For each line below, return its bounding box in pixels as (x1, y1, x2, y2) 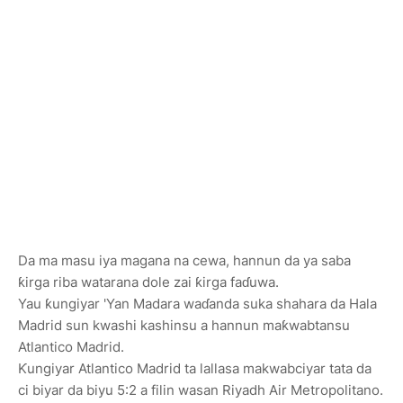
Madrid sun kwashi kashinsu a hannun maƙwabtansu (18, 317, 350, 335)
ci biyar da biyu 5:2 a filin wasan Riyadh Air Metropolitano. (18, 381, 383, 399)
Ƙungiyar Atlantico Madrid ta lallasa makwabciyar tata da (18, 360, 372, 378)
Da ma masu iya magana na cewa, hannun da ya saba (18, 252, 351, 270)
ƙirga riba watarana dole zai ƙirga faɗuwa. (18, 273, 279, 291)
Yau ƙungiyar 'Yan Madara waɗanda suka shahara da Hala (18, 295, 377, 313)
